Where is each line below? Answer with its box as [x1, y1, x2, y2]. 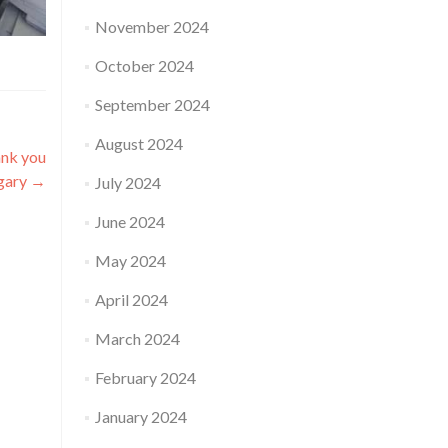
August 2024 [94, 134, 183, 153]
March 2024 [94, 329, 180, 348]
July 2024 [94, 173, 161, 192]
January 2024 [94, 407, 187, 426]
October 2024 [94, 56, 194, 75]
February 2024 [94, 368, 196, 387]
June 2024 [94, 212, 165, 231]
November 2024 [94, 17, 209, 36]
